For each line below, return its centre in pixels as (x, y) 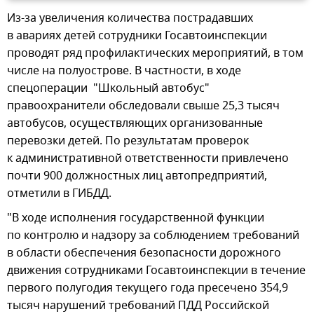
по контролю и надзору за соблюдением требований (153, 235)
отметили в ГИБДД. (59, 193)
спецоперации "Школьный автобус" (108, 88)
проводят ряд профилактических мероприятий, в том (155, 53)
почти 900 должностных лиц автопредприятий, (137, 176)
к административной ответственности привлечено (148, 158)
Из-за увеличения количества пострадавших (130, 18)
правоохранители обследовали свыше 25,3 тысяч (143, 105)
